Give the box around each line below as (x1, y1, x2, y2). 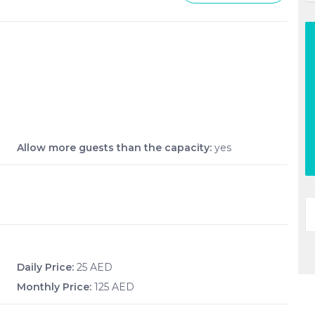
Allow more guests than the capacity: (17, 141, 214, 154)
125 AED (91, 281, 134, 293)
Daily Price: (17, 261, 74, 274)
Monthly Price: (17, 281, 91, 293)
